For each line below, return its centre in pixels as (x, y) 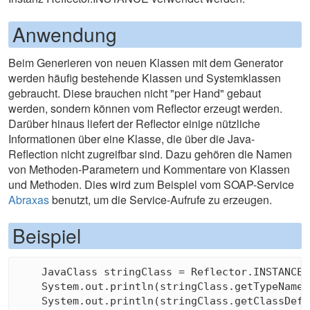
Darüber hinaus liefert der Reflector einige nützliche (134, 124)
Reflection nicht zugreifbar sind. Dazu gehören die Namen (150, 154)
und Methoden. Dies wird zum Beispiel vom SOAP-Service (151, 185)
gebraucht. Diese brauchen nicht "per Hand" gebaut (135, 93)
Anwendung (65, 34)
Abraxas (29, 200)
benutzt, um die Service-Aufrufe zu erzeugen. (161, 200)
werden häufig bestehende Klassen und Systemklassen (145, 78)
